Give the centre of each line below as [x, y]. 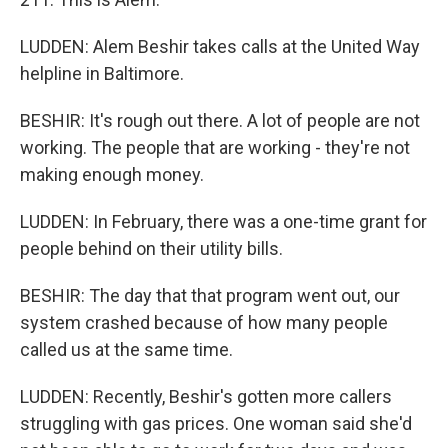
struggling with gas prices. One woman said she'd [216, 423]
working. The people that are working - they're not [215, 147]
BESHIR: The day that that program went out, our [210, 295]
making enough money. [112, 174]
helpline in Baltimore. [102, 73]
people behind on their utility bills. [151, 248]
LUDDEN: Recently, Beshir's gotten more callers [206, 396]
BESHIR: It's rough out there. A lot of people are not [220, 120]
